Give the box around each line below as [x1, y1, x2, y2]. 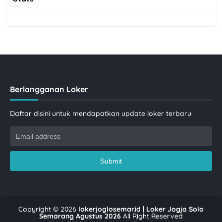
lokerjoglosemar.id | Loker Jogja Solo [78, 204, 204, 214]
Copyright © [18, 204, 60, 214]
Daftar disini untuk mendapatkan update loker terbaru [10, 109, 191, 118]
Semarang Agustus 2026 [39, 211, 121, 221]
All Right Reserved [121, 211, 183, 221]
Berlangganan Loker [10, 84, 88, 94]
